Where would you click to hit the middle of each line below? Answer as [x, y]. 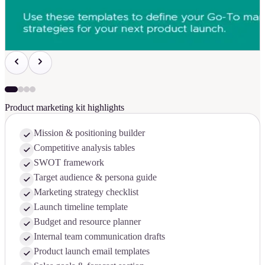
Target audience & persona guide [95, 177]
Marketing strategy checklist [86, 192]
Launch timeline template [81, 206]
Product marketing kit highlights [64, 107]
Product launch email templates [92, 251]
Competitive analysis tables [84, 147]
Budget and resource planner [87, 221]
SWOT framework [69, 162]
